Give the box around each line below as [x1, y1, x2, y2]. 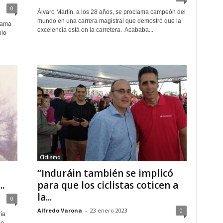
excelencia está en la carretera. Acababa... [37, 26, 153, 33]
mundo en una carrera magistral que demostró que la [37, 17, 181, 24]
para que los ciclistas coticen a [37, 179, 178, 192]
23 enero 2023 [90, 207, 127, 214]
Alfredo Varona [37, 207, 82, 214]
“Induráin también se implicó [37, 167, 173, 180]
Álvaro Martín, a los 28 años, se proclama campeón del [37, 8, 186, 15]
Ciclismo [39, 154, 61, 161]
